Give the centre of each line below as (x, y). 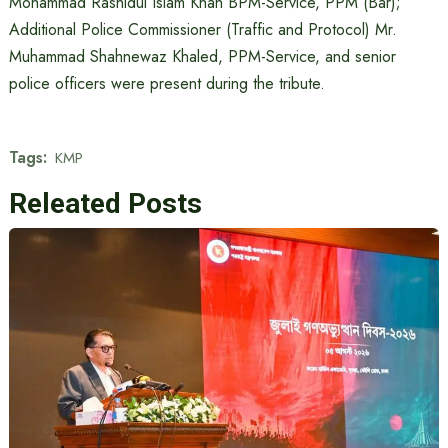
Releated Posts (105, 204)
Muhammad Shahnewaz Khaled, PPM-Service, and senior (202, 57)
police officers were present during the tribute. (166, 84)
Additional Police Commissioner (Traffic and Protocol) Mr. (202, 30)
